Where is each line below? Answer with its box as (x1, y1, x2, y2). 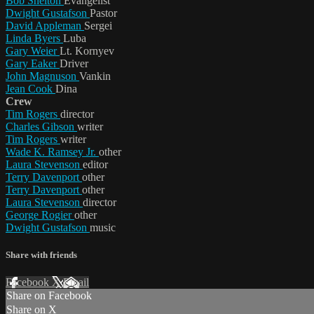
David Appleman (6, 19, 84, 32)
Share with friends (6, 250, 77, 261)
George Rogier (6, 208, 74, 221)
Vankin (79, 69, 111, 82)
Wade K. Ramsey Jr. (6, 145, 99, 158)
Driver (60, 57, 88, 69)
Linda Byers (6, 32, 63, 44)
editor (83, 158, 108, 170)
